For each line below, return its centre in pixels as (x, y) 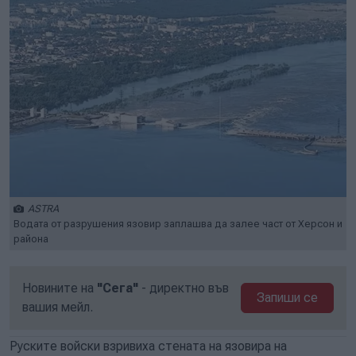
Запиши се (288, 298)
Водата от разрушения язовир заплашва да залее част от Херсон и (178, 224)
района (31, 239)
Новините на (60, 288)
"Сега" (118, 288)
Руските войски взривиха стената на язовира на (148, 346)
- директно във (184, 288)
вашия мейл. (58, 307)
